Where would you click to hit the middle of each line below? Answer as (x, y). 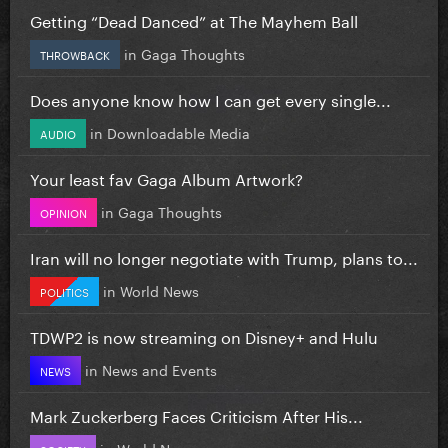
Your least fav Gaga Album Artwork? (166, 177)
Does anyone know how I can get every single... (210, 98)
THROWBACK (75, 53)
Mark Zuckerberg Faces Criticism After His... (196, 414)
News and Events (159, 368)
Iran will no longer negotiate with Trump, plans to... (224, 256)
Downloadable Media (178, 131)
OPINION (63, 211)
